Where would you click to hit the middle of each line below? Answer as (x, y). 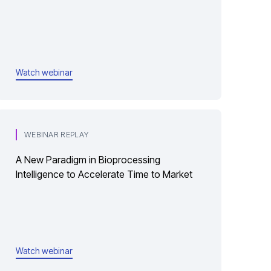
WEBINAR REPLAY (56, 135)
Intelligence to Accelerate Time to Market (104, 174)
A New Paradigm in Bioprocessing (88, 160)
